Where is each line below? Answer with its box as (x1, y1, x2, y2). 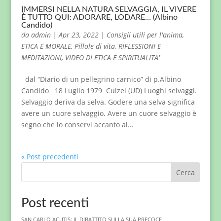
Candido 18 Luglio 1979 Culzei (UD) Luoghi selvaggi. (21, 86, 197, 95)
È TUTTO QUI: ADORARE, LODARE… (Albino (21, 13, 178, 21)
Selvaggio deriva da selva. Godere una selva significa (21, 97, 195, 107)
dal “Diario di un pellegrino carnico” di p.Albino (21, 74, 181, 84)
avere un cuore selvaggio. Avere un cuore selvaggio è (21, 109, 196, 118)
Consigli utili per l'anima (106, 30, 183, 39)
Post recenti (21, 197, 89, 210)
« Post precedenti (21, 152, 78, 161)
